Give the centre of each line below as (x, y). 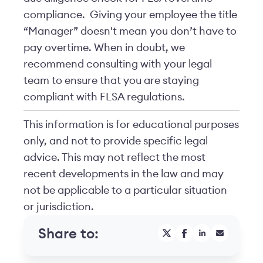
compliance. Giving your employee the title (130, 15)
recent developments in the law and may (124, 174)
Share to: (68, 234)
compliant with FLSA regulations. (107, 97)
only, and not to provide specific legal (116, 141)
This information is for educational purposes (131, 124)
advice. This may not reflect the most (114, 157)
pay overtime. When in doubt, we (104, 48)
